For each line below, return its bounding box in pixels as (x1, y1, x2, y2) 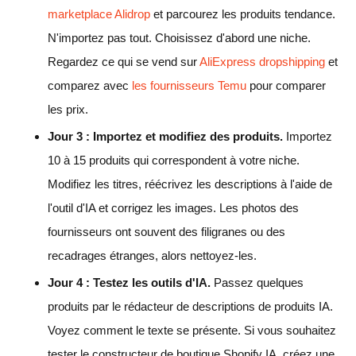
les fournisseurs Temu (132, 78, 246, 92)
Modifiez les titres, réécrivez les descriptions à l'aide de (48, 176, 332, 191)
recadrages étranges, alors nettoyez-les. (48, 248, 257, 262)
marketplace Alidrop (48, 6, 150, 21)
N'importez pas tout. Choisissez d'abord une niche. (48, 30, 311, 44)
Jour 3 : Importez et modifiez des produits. (48, 129, 283, 143)
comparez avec (48, 78, 132, 92)
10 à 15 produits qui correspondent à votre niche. (48, 153, 300, 167)
